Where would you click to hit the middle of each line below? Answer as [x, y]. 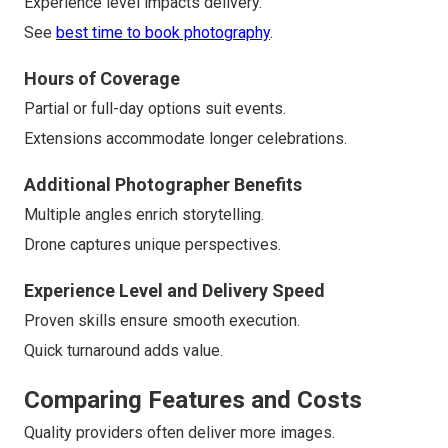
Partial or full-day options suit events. [155, 109]
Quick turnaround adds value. [123, 351]
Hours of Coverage [102, 79]
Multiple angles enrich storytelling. [144, 215]
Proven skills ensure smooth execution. [162, 321]
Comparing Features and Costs [193, 400]
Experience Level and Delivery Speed [174, 291]
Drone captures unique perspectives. [152, 245]
